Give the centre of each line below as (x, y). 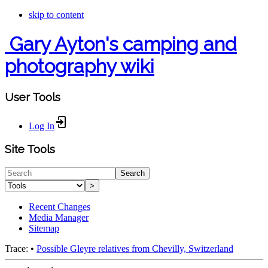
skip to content (56, 15)
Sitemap (44, 229)
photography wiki (80, 66)
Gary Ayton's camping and (123, 44)
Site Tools (30, 149)
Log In (42, 126)
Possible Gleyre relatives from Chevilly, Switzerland (135, 249)
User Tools (33, 97)
